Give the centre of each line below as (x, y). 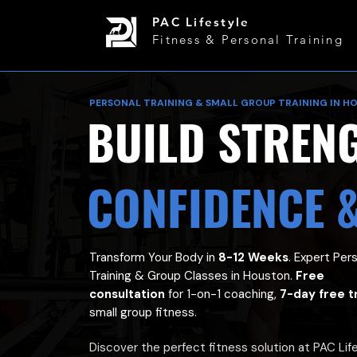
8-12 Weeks (254, 257)
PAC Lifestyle (201, 22)
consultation (127, 294)
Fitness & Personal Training (248, 39)
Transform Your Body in (154, 257)
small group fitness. (143, 312)
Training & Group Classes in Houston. (193, 276)
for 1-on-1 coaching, (223, 294)
